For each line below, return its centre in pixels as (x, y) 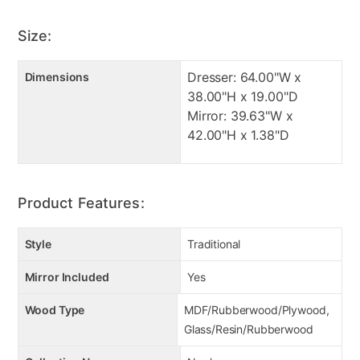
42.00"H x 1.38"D (238, 135)
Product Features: (81, 203)
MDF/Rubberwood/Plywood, (256, 310)
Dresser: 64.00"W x (245, 78)
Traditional (214, 244)
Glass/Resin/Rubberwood (248, 329)
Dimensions (57, 77)
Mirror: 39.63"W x (240, 116)
